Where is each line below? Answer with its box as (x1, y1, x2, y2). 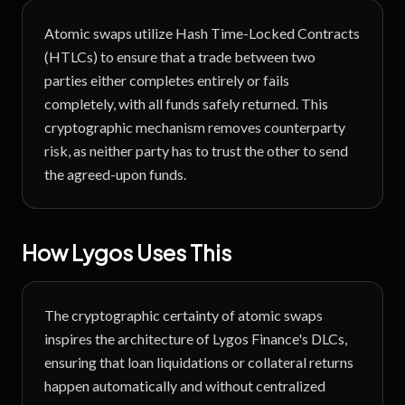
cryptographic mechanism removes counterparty (44, 118, 345, 136)
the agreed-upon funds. (44, 165, 186, 183)
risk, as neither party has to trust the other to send (44, 142, 348, 159)
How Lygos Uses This (22, 239, 231, 266)
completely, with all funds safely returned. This (44, 95, 328, 112)
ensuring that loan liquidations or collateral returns (44, 353, 353, 371)
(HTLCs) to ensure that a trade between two (44, 48, 316, 65)
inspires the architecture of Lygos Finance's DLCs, (44, 330, 347, 347)
